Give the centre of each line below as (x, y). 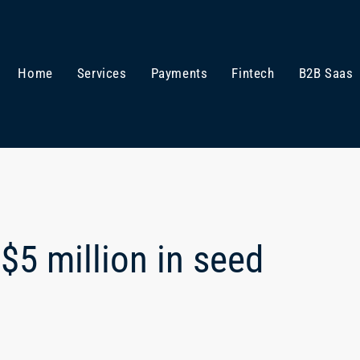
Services (102, 74)
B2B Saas (326, 74)
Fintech (253, 74)
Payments (179, 74)
